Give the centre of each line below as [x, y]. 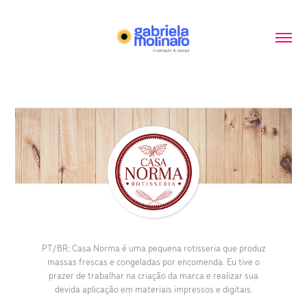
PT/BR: [56, 248]
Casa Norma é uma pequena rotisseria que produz [168, 248]
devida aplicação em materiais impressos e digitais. [153, 289]
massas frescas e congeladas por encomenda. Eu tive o [153, 262]
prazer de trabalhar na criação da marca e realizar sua [153, 275]
